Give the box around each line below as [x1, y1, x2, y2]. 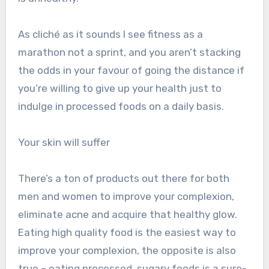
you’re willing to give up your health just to [17, 82, 222, 95]
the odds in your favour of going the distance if [17, 64, 244, 77]
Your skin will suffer [17, 136, 110, 149]
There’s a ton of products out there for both [17, 172, 229, 185]
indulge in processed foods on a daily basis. [17, 100, 224, 113]
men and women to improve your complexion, [17, 190, 234, 203]
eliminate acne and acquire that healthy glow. [17, 208, 237, 221]
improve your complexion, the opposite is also [17, 244, 236, 257]
